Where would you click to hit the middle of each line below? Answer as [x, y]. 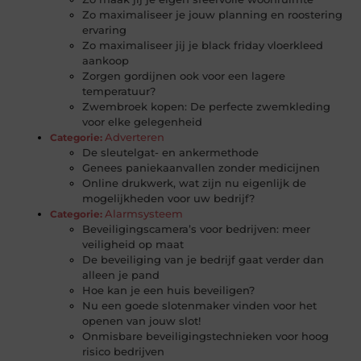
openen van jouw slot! [142, 321]
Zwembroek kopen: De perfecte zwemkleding [207, 107]
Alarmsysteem [144, 214]
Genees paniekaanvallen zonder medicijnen [201, 168]
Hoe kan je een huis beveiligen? [169, 290]
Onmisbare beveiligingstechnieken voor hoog [206, 336]
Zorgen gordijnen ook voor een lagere [184, 76]
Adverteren [135, 137]
